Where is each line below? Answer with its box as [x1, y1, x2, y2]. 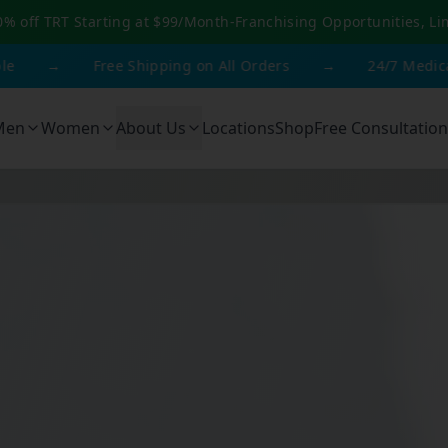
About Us [116, 117, 186, 139]
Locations [202, 117, 275, 139]
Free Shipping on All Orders [36, 56, 233, 75]
